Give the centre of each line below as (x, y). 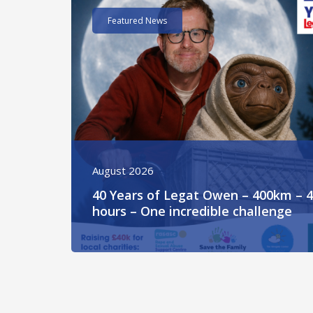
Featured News (137, 20)
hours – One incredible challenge (192, 211)
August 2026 (123, 170)
